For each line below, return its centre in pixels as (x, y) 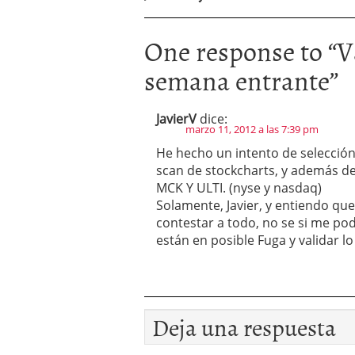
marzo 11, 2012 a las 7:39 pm (252, 129)
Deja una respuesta (244, 326)
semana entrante (237, 80)
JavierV (176, 119)
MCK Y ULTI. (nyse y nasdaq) (239, 188)
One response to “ (240, 50)
